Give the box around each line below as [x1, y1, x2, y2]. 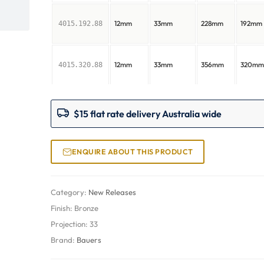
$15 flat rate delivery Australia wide [74, 108, 222, 120]
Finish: [51, 203, 75, 213]
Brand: [51, 235, 77, 245]
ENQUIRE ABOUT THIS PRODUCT [71, 147, 193, 156]
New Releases [88, 187, 137, 197]
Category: [51, 187, 89, 197]
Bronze [74, 203, 99, 213]
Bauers [77, 235, 102, 245]
